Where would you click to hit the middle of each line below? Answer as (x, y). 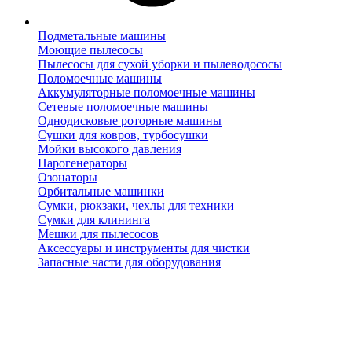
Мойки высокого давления (110, 149)
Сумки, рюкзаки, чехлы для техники (136, 205)
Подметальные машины (102, 36)
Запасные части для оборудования (129, 262)
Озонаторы (68, 177)
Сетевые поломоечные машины (123, 106)
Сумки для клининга (94, 220)
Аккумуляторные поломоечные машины (147, 92)
